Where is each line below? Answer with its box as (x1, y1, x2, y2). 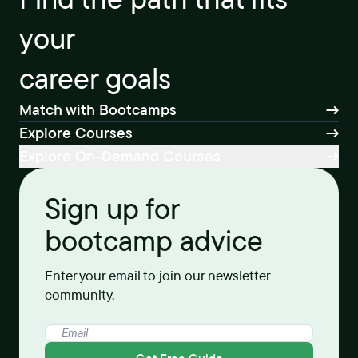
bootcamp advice (45, 222, 263, 261)
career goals (19, 60, 171, 98)
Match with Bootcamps (19, 100, 177, 121)
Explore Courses (19, 123, 133, 144)
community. (45, 286, 114, 304)
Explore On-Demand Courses (19, 146, 221, 167)
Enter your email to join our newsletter (45, 267, 270, 285)
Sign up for (45, 190, 179, 229)
